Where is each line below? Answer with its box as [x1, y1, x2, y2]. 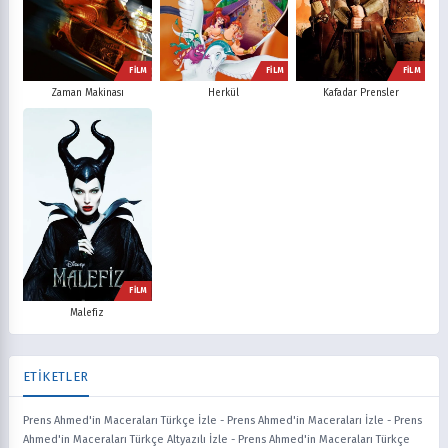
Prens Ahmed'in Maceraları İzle [227, 413, 384, 427]
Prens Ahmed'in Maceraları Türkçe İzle [23, 413, 217, 427]
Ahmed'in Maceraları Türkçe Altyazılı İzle [23, 432, 228, 446]
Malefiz [70, 306, 105, 319]
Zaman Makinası [50, 86, 124, 99]
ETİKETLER [23, 368, 89, 384]
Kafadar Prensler [322, 86, 399, 99]
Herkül [208, 86, 240, 99]
